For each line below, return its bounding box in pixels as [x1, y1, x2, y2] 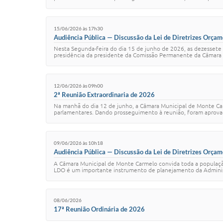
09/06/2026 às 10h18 [54, 139, 103, 146]
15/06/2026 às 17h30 [54, 25, 103, 31]
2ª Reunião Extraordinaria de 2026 [54, 90, 155, 99]
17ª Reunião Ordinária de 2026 [54, 205, 145, 213]
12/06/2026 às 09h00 [54, 82, 103, 89]
